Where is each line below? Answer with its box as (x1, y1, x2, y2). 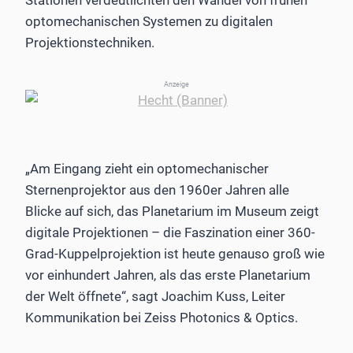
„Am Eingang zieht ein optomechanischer (25, 160, 269, 176)
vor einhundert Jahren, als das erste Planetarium (25, 266, 310, 283)
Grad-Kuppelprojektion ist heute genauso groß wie (25, 245, 325, 262)
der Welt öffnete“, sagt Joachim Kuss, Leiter (25, 288, 285, 304)
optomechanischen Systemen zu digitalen (25, 13, 273, 29)
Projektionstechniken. (25, 34, 158, 50)
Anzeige (164, 80, 189, 88)
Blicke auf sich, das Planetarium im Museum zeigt (25, 203, 319, 219)
